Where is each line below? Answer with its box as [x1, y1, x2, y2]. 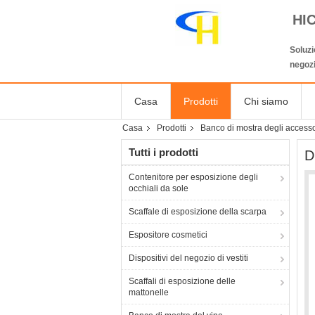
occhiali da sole [129, 184, 188, 193]
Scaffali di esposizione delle [129, 276, 236, 286]
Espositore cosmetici [129, 230, 207, 240]
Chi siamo [244, 96, 288, 107]
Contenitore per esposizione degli [129, 172, 258, 182]
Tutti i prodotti [129, 146, 198, 158]
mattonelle [129, 288, 169, 297]
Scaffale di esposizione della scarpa [129, 207, 266, 217]
